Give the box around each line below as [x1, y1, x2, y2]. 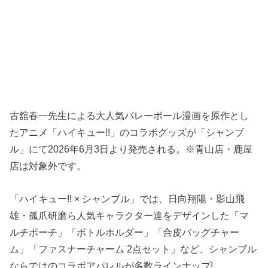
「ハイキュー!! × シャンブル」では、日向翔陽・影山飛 [10, 193, 245, 204]
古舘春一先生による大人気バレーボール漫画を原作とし [10, 110, 249, 121]
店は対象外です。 [10, 160, 87, 172]
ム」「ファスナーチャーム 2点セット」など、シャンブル [10, 243, 257, 254]
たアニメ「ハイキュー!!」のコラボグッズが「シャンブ [10, 127, 245, 138]
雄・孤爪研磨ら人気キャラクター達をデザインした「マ [10, 209, 249, 221]
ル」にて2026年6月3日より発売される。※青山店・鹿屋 [10, 144, 253, 155]
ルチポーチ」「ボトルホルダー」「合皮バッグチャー [10, 226, 240, 237]
